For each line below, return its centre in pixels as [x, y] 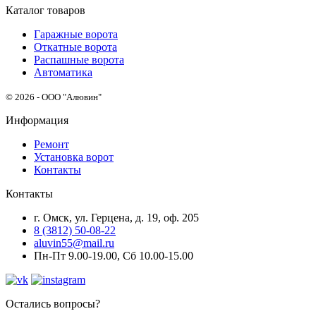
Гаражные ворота [76, 34]
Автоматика [63, 72]
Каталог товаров [45, 10]
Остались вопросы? [53, 304]
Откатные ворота [75, 47]
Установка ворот [74, 157]
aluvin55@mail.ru [74, 243]
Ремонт [51, 144]
